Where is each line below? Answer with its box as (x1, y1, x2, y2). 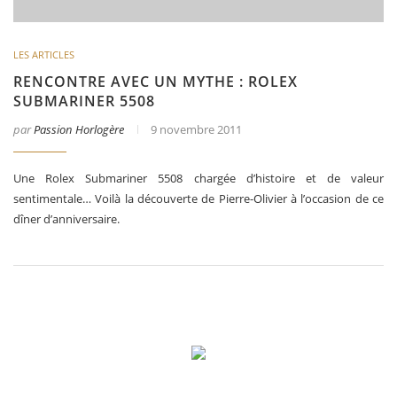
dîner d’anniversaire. (13, 210, 120, 227)
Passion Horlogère (34, 121, 124, 137)
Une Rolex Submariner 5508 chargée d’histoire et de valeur (13, 169, 384, 186)
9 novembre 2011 (151, 121, 242, 137)
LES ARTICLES (13, 47, 74, 61)
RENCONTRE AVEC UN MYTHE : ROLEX (13, 71, 298, 91)
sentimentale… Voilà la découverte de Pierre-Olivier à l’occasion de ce (13, 190, 384, 206)
